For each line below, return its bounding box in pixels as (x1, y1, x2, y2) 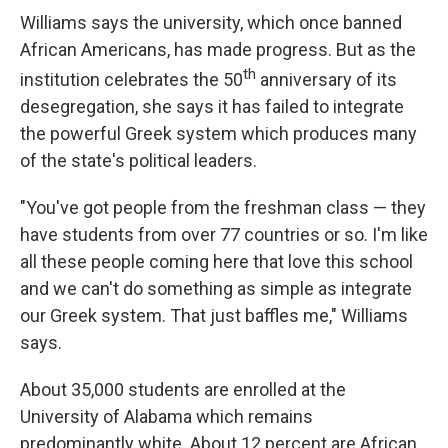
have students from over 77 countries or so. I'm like (20, 224, 428, 245)
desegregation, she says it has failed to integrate (20, 96, 404, 117)
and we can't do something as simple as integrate (20, 278, 412, 299)
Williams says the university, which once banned (20, 12, 402, 33)
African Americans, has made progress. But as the (20, 39, 416, 60)
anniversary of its (256, 69, 397, 90)
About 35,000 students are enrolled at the (20, 379, 346, 400)
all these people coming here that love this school (20, 251, 413, 272)
